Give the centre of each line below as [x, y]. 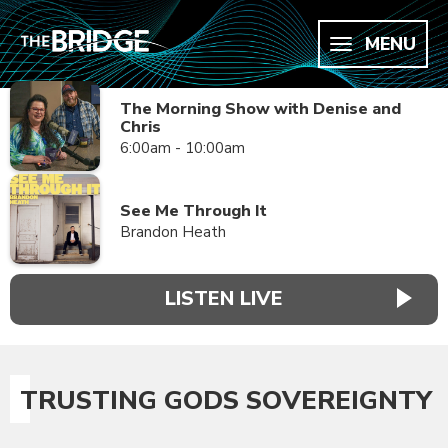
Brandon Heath [173, 232]
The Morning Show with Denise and [260, 109]
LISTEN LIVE [224, 299]
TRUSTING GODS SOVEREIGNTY [226, 400]
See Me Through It [193, 211]
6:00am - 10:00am [182, 148]
